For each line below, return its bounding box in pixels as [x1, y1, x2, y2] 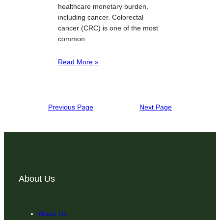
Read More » [58, 57, 99, 66]
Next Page [139, 103, 172, 111]
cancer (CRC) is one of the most [58, 24, 158, 32]
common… [58, 34, 92, 43]
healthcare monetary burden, [58, 2, 148, 10]
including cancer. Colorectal [58, 13, 143, 21]
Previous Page [48, 103, 93, 111]
